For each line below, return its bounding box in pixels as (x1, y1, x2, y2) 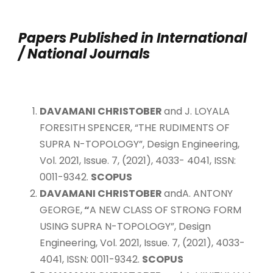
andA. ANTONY (164, 186, 233, 200)
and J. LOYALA (164, 104, 230, 118)
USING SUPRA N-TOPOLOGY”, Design (40, 219, 211, 233)
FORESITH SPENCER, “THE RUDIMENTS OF (40, 120, 230, 135)
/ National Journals (18, 44, 150, 63)
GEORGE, (40, 202, 82, 217)
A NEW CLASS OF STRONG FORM (90, 202, 241, 217)
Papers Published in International (18, 28, 247, 48)
